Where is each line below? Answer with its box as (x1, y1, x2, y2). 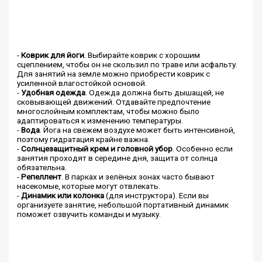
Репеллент (21, 172, 62, 182)
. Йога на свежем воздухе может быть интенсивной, (40, 125, 236, 135)
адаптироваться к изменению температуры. (17, 116, 184, 126)
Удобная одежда (21, 88, 86, 98)
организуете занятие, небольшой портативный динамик (17, 200, 229, 210)
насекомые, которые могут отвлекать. (17, 181, 161, 191)
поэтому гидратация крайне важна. (17, 135, 150, 144)
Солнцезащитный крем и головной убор (21, 144, 173, 154)
